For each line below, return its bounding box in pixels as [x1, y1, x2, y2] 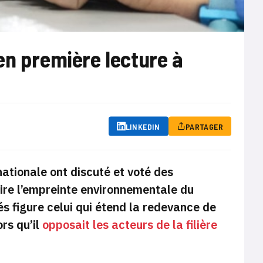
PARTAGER [185, 121, 223, 131]
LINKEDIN [125, 121, 160, 131]
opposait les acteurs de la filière [42, 216, 217, 232]
